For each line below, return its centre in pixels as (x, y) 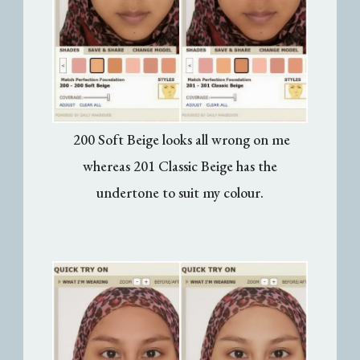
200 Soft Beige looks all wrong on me (182, 139)
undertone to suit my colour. (180, 192)
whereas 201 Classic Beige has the (180, 166)
